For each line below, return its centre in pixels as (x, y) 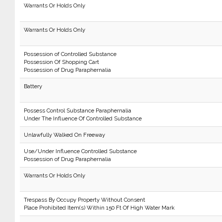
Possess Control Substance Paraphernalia (77, 111)
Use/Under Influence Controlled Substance (80, 151)
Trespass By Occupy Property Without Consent (84, 200)
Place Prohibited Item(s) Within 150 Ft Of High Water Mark (99, 208)
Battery (33, 86)
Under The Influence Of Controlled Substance (83, 118)
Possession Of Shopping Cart (61, 62)
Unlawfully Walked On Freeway (64, 135)
